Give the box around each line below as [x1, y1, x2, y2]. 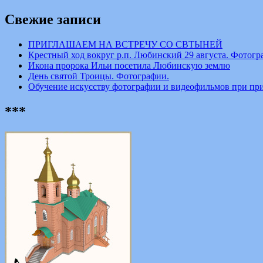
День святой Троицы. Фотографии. [28, 71, 169, 82]
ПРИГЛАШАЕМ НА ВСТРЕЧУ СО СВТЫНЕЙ [28, 39, 222, 50]
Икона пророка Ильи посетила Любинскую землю [28, 60, 230, 71]
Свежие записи [5, 12, 101, 28]
